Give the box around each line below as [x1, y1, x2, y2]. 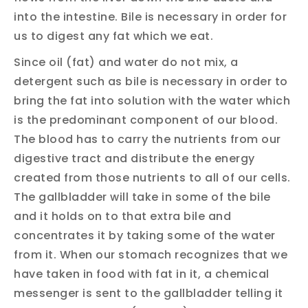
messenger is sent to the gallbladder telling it [14, 285, 283, 301]
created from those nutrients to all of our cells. [14, 169, 291, 186]
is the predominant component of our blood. [14, 111, 278, 128]
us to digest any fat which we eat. [14, 27, 213, 44]
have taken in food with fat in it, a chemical [14, 265, 269, 282]
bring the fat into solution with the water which [14, 92, 290, 109]
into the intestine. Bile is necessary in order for [14, 8, 287, 25]
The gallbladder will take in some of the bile [14, 188, 271, 205]
